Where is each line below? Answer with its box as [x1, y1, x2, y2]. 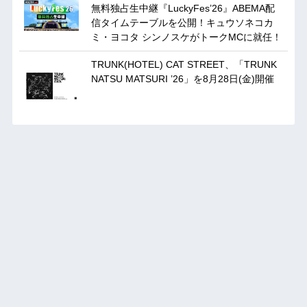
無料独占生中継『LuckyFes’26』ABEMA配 [90, 2, 275, 14]
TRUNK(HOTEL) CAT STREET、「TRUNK [90, 58, 277, 70]
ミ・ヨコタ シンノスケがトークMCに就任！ [90, 31, 282, 42]
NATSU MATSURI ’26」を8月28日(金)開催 [90, 73, 274, 84]
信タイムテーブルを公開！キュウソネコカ [90, 16, 273, 28]
